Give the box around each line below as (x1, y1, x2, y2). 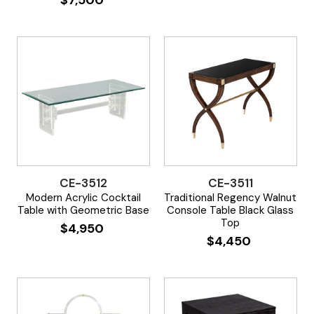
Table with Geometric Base (18, 203, 150, 217)
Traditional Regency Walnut (164, 190, 297, 205)
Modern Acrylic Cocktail (26, 190, 142, 205)
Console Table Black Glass (167, 203, 294, 217)
